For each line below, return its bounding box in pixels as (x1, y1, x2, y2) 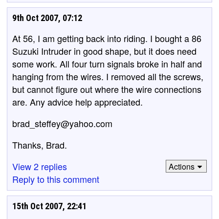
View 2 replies (12, 160, 67, 173)
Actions (168, 160, 195, 172)
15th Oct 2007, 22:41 (12, 201, 87, 211)
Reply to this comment (12, 173, 99, 185)
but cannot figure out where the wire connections (12, 83, 201, 95)
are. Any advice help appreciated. (12, 95, 143, 108)
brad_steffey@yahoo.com (12, 117, 112, 130)
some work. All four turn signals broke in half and (12, 57, 202, 70)
